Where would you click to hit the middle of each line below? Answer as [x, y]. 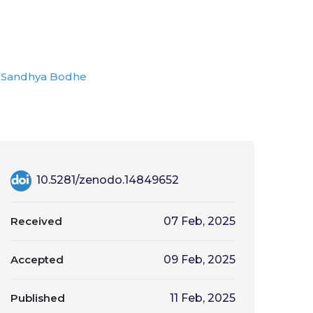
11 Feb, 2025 [203, 298]
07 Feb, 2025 [199, 221]
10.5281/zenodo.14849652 [106, 180]
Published [38, 298]
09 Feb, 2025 [199, 260]
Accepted [37, 260]
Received [36, 221]
